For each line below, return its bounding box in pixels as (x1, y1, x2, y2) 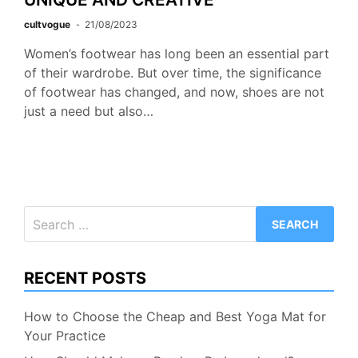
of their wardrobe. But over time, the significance (24, 65, 321, 81)
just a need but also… (24, 103, 153, 119)
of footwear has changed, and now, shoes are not (24, 84, 324, 100)
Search (23, 207, 65, 223)
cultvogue (24, 18, 70, 30)
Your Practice (24, 328, 105, 344)
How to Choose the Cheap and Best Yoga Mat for (24, 308, 326, 324)
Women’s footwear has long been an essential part (24, 46, 329, 62)
